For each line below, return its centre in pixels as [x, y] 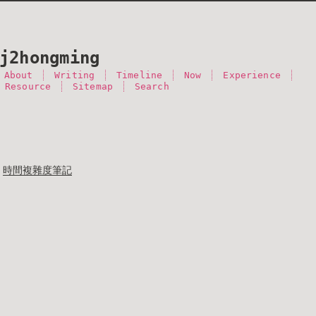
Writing [75, 75]
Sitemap [93, 86]
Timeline [140, 75]
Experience [252, 75]
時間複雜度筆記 [37, 170]
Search [152, 86]
